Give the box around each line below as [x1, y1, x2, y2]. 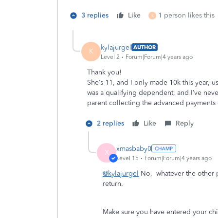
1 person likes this [158, 11, 215, 19]
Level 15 [116, 154, 139, 162]
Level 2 [101, 53, 120, 60]
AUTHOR [133, 44, 156, 51]
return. [103, 180, 123, 188]
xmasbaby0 [116, 144, 151, 153]
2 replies [97, 119, 124, 127]
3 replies [81, 11, 109, 19]
